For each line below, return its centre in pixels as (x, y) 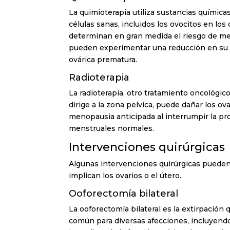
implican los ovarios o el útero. (125, 175)
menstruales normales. (112, 128)
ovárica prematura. (103, 59)
